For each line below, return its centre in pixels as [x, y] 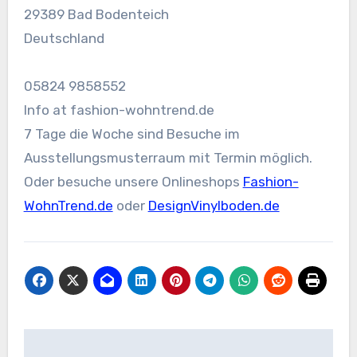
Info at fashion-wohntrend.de [119, 110]
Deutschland [64, 39]
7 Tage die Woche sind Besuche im [131, 134]
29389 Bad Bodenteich [96, 15]
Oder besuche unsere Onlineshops [133, 182]
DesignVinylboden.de [214, 206]
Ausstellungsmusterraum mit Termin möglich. [168, 158]
